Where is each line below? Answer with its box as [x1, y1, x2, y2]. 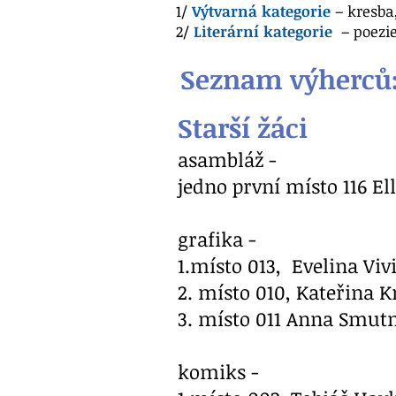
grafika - [178, 225, 256, 252]
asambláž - [178, 146, 277, 172]
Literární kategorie [194, 21, 332, 42]
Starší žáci [178, 110, 315, 146]
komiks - [178, 358, 264, 385]
